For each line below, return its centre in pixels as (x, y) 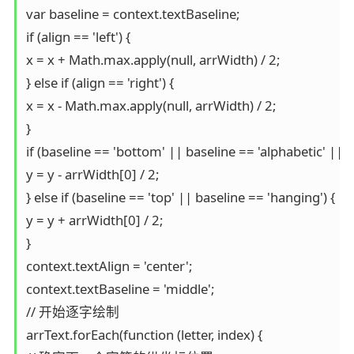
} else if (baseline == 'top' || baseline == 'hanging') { (180, 197)
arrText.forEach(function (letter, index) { (144, 334)
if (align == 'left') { (78, 36)
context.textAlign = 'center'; (109, 265)
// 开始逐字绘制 (72, 311)
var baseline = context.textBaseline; (132, 13)
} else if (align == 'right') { (100, 82)
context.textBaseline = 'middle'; (120, 288)
